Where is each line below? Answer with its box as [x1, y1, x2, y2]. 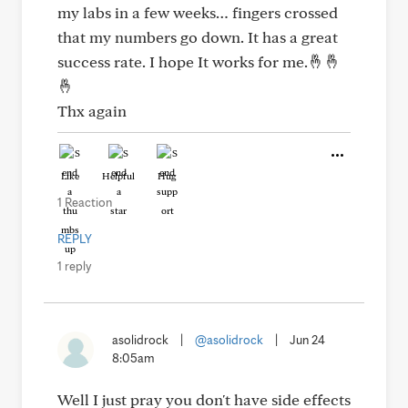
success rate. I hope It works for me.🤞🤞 [57, 52, 341, 71]
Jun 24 [290, 332, 325, 347]
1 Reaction [57, 195, 112, 209]
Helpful [102, 169, 135, 182]
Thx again [57, 101, 127, 120]
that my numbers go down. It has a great [57, 27, 338, 46]
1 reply [57, 259, 91, 273]
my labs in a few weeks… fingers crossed [57, 3, 338, 22]
